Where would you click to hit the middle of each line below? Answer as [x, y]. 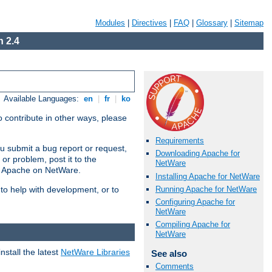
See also [169, 254]
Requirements [180, 141]
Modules [110, 23]
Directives [149, 23]
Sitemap [249, 23]
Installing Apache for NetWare [208, 176]
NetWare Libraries [95, 252]
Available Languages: [43, 99]
